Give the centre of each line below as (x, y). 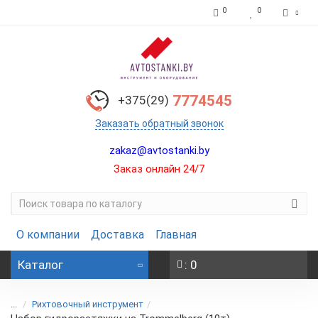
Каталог (40, 265)
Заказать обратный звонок (159, 124)
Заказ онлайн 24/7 (159, 169)
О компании (48, 235)
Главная (176, 235)
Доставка (117, 235)
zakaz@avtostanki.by (159, 150)
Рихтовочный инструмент (88, 304)
